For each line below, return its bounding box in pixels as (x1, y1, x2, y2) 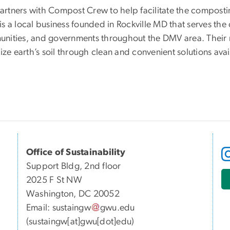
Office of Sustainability (26, 148, 125, 158)
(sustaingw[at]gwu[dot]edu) (26, 217, 135, 227)
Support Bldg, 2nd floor (26, 162, 121, 171)
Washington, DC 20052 (26, 189, 120, 199)
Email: (26, 203, 52, 213)
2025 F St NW (26, 176, 82, 185)
